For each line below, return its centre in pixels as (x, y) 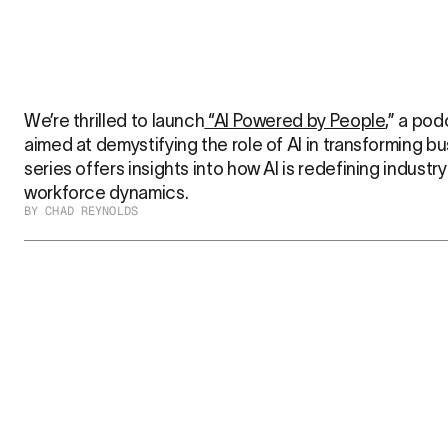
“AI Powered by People (295, 121)
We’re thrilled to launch (114, 121)
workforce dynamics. (106, 193)
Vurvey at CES (121, 402)
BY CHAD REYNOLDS (81, 211)
